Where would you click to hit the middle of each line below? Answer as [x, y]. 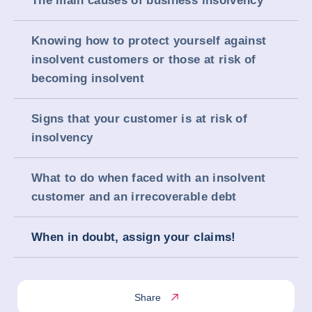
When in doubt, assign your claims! [134, 237]
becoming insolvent [88, 78]
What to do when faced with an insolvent [149, 178]
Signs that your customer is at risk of [139, 119]
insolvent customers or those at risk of [144, 60]
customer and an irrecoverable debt [134, 197]
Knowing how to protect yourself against [149, 41]
